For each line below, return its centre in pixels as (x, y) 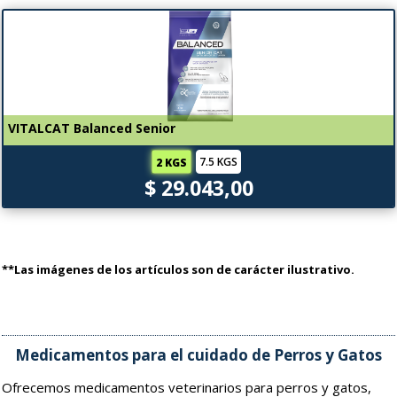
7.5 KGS (218, 162)
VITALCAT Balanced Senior (92, 128)
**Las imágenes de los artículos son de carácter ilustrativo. (178, 269)
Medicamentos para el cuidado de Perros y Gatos (198, 355)
